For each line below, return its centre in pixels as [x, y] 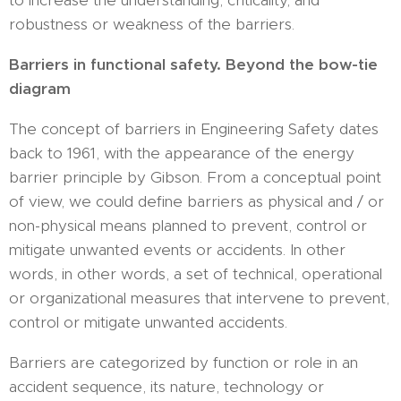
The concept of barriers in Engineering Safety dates [194, 129]
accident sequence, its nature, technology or [166, 387]
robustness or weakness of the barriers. [152, 25]
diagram [40, 89]
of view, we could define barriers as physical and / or [196, 202]
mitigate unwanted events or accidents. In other [177, 250]
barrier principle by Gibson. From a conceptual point [195, 178]
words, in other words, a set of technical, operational [196, 274]
